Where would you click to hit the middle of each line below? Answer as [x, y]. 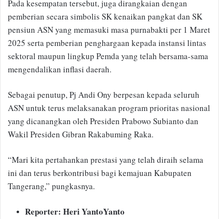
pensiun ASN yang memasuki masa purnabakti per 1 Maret [109, 30]
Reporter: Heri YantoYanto [75, 212]
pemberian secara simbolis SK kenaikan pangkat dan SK [105, 17]
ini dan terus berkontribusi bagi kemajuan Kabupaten [100, 173]
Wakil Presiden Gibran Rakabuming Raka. [81, 134]
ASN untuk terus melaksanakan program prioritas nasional [109, 108]
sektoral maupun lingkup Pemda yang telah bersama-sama [108, 56]
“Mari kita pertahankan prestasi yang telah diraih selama [106, 160]
